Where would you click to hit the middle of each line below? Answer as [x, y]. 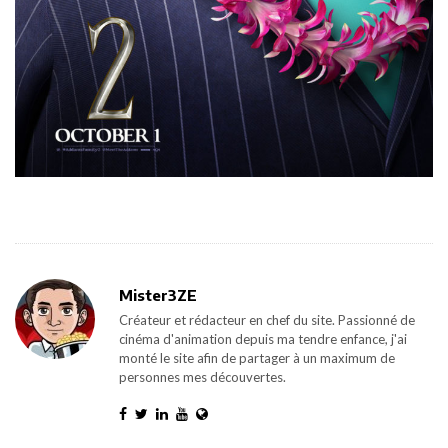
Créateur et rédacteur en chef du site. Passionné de [267, 319]
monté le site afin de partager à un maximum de [257, 357]
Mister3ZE [158, 294]
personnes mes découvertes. [202, 376]
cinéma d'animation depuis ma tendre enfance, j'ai [263, 338]
